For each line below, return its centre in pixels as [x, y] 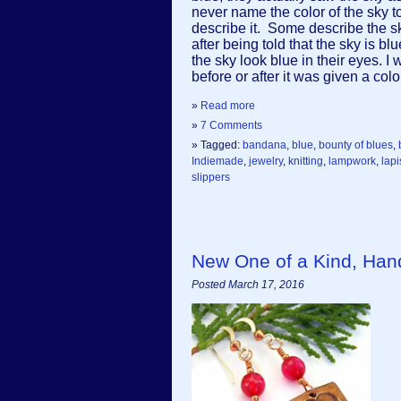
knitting [306, 161]
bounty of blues [356, 145]
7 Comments [231, 125]
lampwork [352, 161]
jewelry [266, 161]
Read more [228, 106]
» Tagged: [217, 145]
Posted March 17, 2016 [248, 285]
